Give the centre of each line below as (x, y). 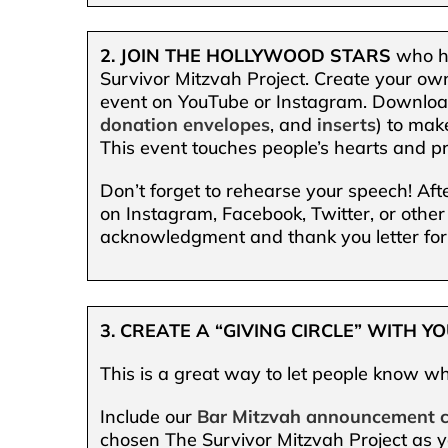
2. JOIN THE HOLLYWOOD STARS (246, 56)
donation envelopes (185, 125)
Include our (149, 416)
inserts (347, 125)
